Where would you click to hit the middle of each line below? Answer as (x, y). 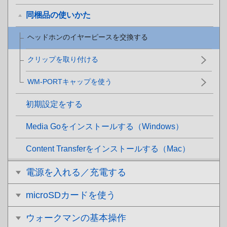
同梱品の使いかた (58, 15)
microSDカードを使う (71, 195)
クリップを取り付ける (63, 59)
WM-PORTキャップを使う (70, 82)
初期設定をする (54, 104)
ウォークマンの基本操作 (76, 218)
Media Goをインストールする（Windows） (105, 126)
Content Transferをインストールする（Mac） (108, 149)
